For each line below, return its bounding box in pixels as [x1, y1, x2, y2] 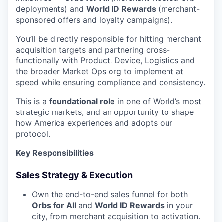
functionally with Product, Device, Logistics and [16, 55, 195, 66]
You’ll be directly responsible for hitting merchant [16, 34, 201, 44]
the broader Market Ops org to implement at [16, 66, 183, 77]
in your [165, 200, 193, 211]
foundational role [49, 96, 115, 107]
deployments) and [16, 4, 86, 14]
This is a [16, 96, 49, 107]
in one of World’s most [115, 96, 201, 107]
